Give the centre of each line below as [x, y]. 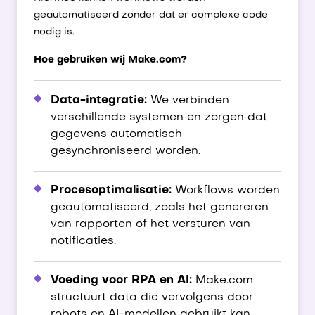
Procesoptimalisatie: [111, 191]
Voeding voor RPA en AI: [121, 281]
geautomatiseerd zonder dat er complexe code [151, 15]
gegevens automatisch [116, 134]
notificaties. [83, 241]
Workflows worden [226, 191]
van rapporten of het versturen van [150, 224]
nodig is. [54, 32]
